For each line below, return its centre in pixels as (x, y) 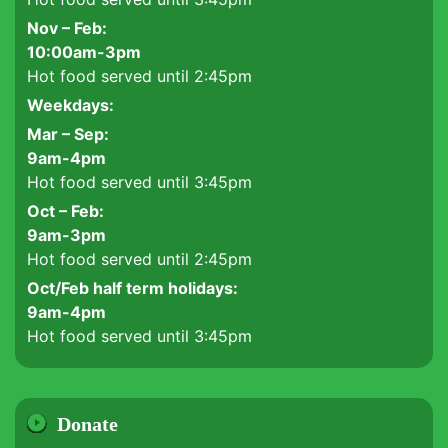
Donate (87, 424)
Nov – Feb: (67, 28)
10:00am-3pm (84, 52)
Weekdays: (70, 105)
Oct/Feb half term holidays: (132, 288)
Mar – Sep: (68, 134)
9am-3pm (66, 235)
